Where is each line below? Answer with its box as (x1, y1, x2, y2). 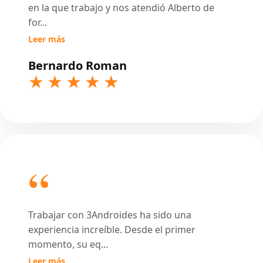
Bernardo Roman (28, 58, 127, 73)
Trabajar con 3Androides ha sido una (28, 208, 191, 221)
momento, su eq (28, 238, 101, 251)
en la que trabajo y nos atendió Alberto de (28, 1, 214, 14)
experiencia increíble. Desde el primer (28, 223, 195, 236)
